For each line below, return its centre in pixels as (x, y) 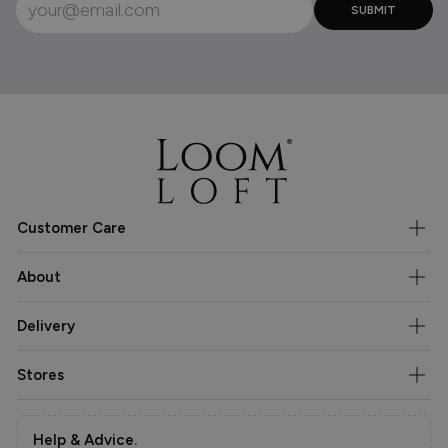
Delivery (46, 325)
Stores (40, 374)
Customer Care (71, 227)
